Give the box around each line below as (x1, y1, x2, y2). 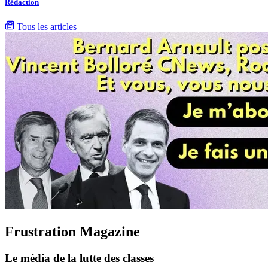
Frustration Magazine (5, 224, 140, 240)
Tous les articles (17, 22, 77, 32)
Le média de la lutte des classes (5, 251, 154, 264)
